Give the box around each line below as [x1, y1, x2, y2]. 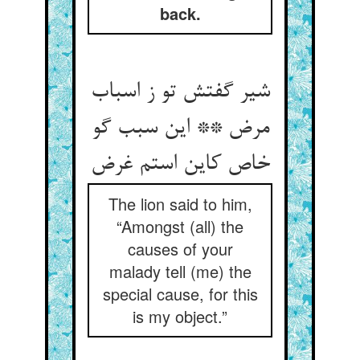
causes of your [127, 237, 233, 260]
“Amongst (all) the [117, 215, 243, 238]
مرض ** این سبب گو [91, 116, 269, 141]
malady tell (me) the [108, 260, 252, 283]
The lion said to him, [108, 192, 252, 215]
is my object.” [133, 305, 227, 328]
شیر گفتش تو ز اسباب [90, 80, 270, 105]
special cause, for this [102, 282, 258, 305]
